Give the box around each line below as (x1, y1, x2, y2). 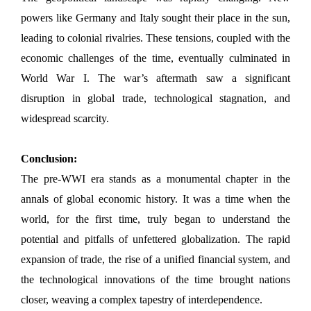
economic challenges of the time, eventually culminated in (21, 51, 290, 64)
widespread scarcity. (21, 112, 109, 124)
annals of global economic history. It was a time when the (21, 192, 290, 205)
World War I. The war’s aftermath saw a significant (21, 72, 290, 84)
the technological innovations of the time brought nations (21, 273, 290, 285)
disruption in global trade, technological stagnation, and (21, 92, 290, 104)
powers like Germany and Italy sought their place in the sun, (21, 11, 290, 24)
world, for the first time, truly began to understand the (21, 212, 290, 225)
